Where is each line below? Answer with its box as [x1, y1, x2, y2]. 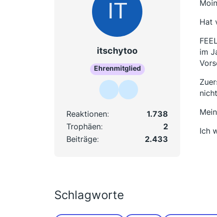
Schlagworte [54, 188, 124, 202]
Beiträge [66, 134, 97, 144]
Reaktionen [66, 108, 107, 119]
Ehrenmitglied [93, 63, 141, 72]
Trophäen [66, 121, 101, 131]
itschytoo [97, 46, 138, 56]
